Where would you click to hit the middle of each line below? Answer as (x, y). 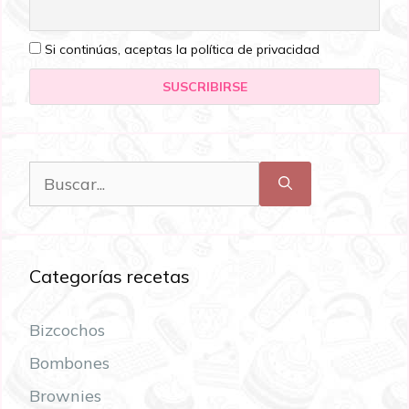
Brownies (65, 395)
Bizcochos (67, 330)
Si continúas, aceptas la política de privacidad (180, 49)
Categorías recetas (110, 276)
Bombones (69, 362)
